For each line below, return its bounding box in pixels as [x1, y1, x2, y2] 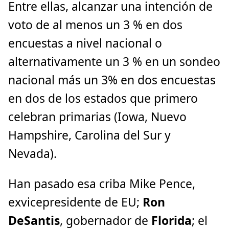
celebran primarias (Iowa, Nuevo [8, 109, 187, 125]
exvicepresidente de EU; [8, 194, 143, 211]
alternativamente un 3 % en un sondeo [8, 54, 220, 70]
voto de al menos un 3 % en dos [8, 17, 182, 33]
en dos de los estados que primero [8, 90, 198, 107]
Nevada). [8, 146, 57, 162]
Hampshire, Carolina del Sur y [8, 127, 171, 144]
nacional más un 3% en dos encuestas [8, 72, 216, 88]
